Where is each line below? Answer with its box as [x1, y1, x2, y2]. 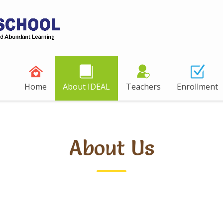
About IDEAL [63, 81, 110, 93]
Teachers [126, 81, 161, 93]
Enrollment [177, 81, 218, 93]
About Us [69, 135, 154, 161]
